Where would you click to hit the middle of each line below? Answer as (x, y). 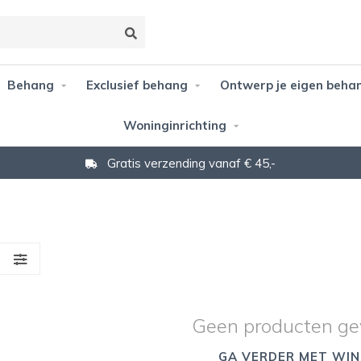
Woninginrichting (174, 125)
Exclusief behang (137, 85)
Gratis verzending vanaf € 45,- (190, 163)
